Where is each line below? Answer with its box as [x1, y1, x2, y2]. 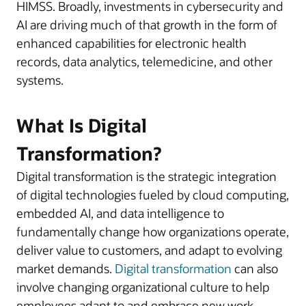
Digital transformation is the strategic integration [16, 167, 277, 184]
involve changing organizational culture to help [16, 278, 270, 295]
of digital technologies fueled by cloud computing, [16, 186, 289, 203]
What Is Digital [16, 113, 147, 137]
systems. [16, 71, 64, 88]
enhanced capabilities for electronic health [16, 34, 247, 51]
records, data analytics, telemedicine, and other [16, 53, 273, 70]
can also [232, 260, 278, 277]
